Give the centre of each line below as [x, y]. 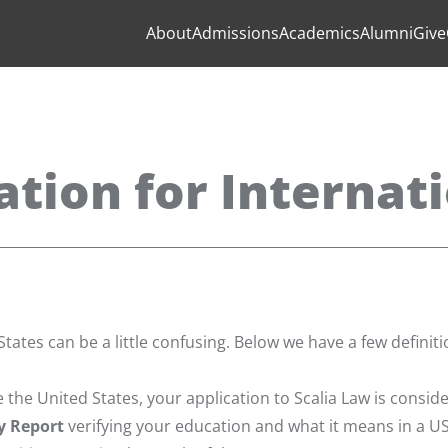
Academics [319, 32]
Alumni [386, 32]
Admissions [235, 32]
